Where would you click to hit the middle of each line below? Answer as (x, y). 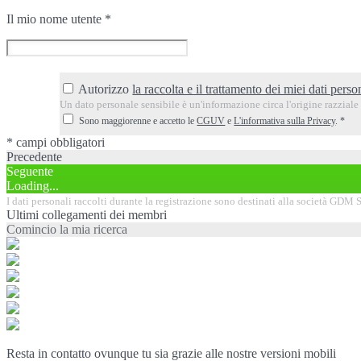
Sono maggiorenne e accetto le (138, 120)
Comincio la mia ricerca (67, 229)
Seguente (30, 171)
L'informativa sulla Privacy (285, 120)
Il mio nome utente (56, 19)
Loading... (33, 185)
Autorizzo (106, 89)
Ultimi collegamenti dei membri (87, 214)
